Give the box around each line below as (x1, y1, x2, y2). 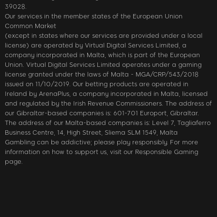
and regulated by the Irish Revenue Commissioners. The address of (5, 99, 212, 107)
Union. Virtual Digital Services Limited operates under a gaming (5, 61, 201, 68)
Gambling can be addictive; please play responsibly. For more (5, 138, 198, 146)
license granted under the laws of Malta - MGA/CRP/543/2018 (5, 70, 199, 78)
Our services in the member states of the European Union (5, 12, 183, 20)
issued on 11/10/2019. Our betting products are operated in (5, 80, 188, 88)
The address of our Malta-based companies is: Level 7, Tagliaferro (5, 119, 211, 126)
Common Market (5, 22, 56, 30)
